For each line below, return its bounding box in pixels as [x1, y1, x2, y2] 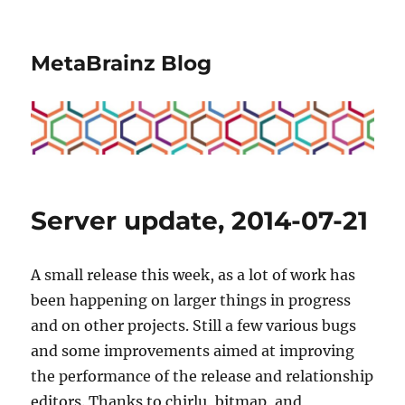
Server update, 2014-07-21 [31, 204, 369, 236]
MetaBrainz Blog [31, 51, 212, 76]
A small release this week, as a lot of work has [31, 265, 356, 284]
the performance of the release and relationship [31, 366, 374, 385]
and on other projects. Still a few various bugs [31, 316, 357, 334]
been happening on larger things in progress [31, 290, 352, 309]
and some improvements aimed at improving [31, 341, 355, 360]
